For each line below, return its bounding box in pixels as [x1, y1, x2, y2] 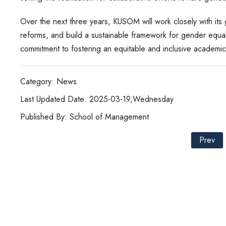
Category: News [20, 76, 77, 87]
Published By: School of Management [20, 111, 149, 123]
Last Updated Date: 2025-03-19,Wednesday [20, 93, 174, 105]
